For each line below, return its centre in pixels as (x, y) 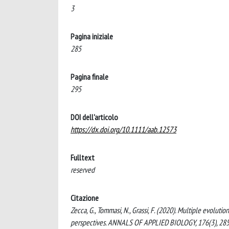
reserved (83, 169)
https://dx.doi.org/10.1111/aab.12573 (123, 129)
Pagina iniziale (92, 36)
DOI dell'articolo (94, 117)
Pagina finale (89, 76)
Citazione (85, 198)
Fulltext (83, 157)
